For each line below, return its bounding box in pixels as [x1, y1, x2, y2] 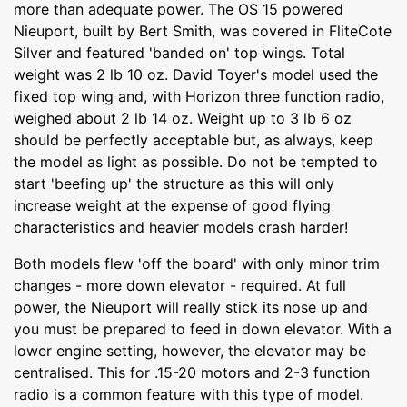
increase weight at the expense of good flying [14, 195, 331, 214]
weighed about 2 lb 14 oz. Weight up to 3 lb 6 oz [14, 108, 352, 127]
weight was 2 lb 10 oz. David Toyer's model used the [14, 65, 378, 84]
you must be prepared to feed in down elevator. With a [14, 319, 392, 338]
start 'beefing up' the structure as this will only [14, 174, 334, 193]
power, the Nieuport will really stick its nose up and [14, 297, 368, 316]
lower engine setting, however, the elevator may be [14, 341, 366, 360]
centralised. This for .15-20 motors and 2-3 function [14, 362, 370, 382]
